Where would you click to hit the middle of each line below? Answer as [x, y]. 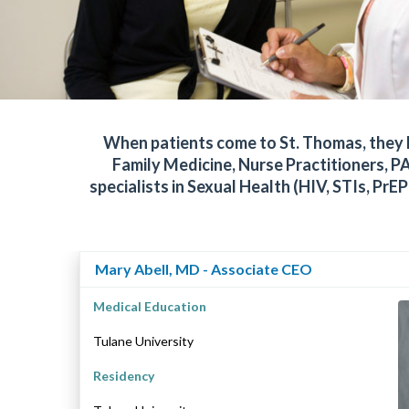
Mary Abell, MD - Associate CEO [204, 268]
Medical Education [150, 306]
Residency [124, 375]
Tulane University [143, 341]
